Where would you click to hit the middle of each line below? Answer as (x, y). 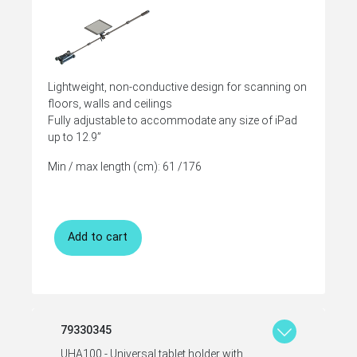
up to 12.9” (75, 137)
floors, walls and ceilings (110, 103)
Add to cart (98, 237)
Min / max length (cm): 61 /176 (125, 166)
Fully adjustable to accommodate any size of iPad (173, 120)
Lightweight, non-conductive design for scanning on (177, 86)
